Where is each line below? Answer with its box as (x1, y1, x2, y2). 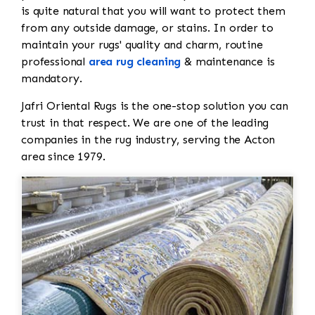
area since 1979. (21, 149, 109, 163)
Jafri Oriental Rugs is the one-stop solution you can (21, 98, 288, 112)
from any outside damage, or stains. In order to (21, 20, 274, 34)
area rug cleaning (88, 54, 181, 68)
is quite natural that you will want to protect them (21, 4, 285, 18)
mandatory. (21, 71, 82, 85)
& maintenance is (181, 54, 275, 68)
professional (21, 54, 89, 68)
